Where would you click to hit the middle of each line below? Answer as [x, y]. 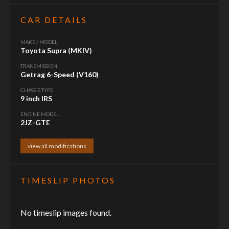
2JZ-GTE [35, 122]
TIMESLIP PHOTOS [68, 180]
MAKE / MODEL [39, 42]
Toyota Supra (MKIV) [56, 50]
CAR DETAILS [54, 19]
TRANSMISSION [39, 66]
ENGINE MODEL [40, 114]
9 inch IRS [36, 98]
